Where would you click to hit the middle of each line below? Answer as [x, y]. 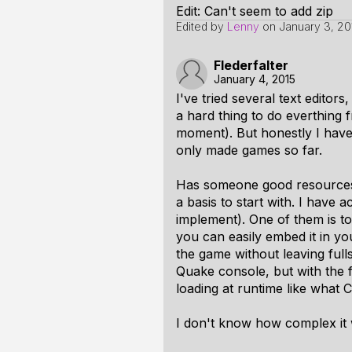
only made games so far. [249, 150]
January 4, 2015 [255, 79]
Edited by [202, 26]
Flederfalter [251, 65]
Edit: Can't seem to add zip [255, 11]
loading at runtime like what [260, 288]
